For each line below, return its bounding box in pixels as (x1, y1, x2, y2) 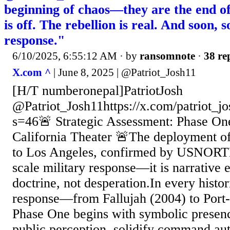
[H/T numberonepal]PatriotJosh (12, 83, 183, 98)
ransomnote (140, 50, 195, 63)
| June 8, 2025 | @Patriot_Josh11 (51, 66, 196, 79)
